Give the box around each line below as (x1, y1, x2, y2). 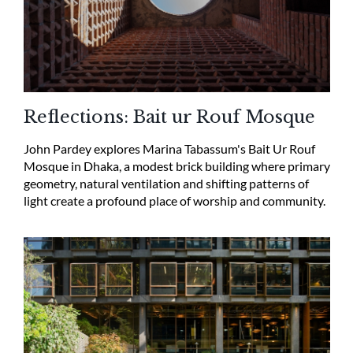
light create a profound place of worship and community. (23, 193, 325, 209)
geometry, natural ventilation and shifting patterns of (23, 176, 309, 191)
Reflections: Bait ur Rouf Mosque (23, 106, 315, 128)
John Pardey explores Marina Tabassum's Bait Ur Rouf (23, 141, 315, 157)
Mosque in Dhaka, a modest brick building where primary (23, 158, 330, 174)
